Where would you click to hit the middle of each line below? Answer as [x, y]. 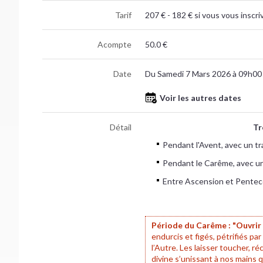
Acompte [115, 44]
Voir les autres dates [200, 97]
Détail [121, 127]
